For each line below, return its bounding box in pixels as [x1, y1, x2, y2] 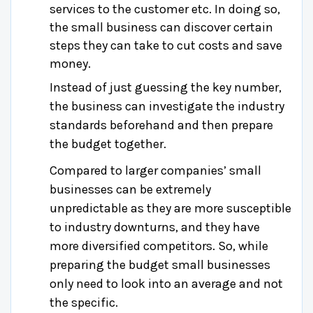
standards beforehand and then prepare [50, 117, 273, 133]
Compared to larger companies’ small [50, 162, 261, 178]
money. [50, 55, 91, 71]
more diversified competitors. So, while [50, 238, 268, 254]
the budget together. [50, 136, 166, 152]
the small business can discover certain [50, 19, 273, 35]
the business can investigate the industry [50, 98, 284, 114]
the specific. [50, 294, 118, 310]
